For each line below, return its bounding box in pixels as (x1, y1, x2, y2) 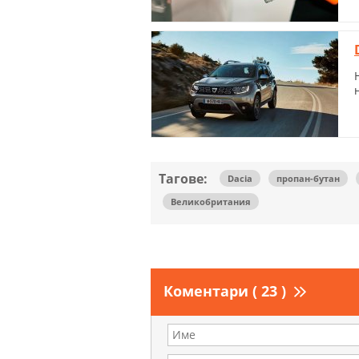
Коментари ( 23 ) (163, 280, 286, 301)
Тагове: (159, 169, 208, 188)
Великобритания (171, 195, 251, 208)
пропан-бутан (276, 171, 340, 184)
